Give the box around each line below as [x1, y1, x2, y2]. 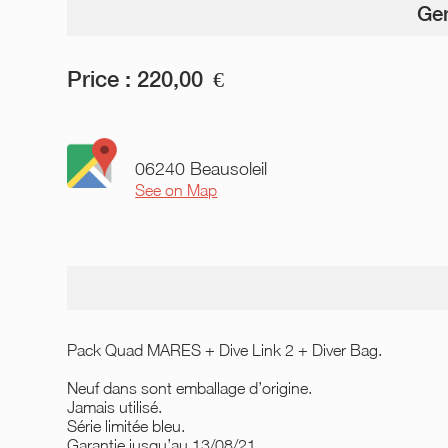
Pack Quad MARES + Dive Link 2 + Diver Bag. [67, 340, 383, 359]
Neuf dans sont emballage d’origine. [67, 378, 313, 397]
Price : [67, 66, 132, 92]
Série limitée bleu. [67, 416, 186, 435]
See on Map [135, 181, 218, 199]
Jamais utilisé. [67, 397, 163, 416]
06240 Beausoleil [135, 158, 268, 179]
